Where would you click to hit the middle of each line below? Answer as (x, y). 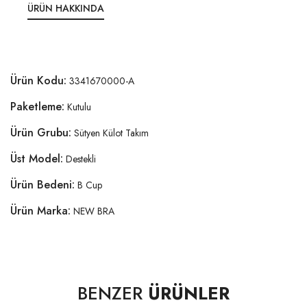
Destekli (81, 159)
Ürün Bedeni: (42, 184)
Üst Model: (37, 158)
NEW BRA (94, 211)
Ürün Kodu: (38, 80)
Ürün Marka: (40, 210)
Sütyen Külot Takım (111, 133)
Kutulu (79, 107)
